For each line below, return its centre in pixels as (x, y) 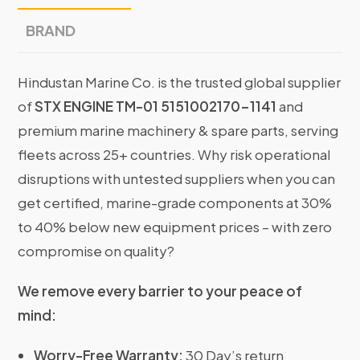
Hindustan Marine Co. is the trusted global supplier (180, 82)
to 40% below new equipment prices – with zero (175, 227)
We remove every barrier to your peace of (160, 291)
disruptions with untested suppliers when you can (177, 179)
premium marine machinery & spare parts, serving (178, 131)
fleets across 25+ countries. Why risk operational (174, 155)
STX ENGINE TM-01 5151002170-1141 (156, 106)
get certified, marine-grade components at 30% (175, 203)
